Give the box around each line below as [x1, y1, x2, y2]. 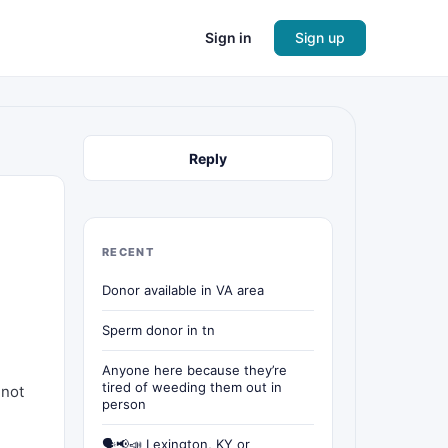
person [102, 396, 146, 412]
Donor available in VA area [102, 282, 264, 298]
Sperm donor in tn [102, 322, 215, 338]
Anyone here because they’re [102, 362, 287, 378]
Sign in [205, 29, 252, 46]
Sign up [295, 29, 345, 46]
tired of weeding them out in [102, 379, 282, 395]
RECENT [102, 245, 154, 259]
